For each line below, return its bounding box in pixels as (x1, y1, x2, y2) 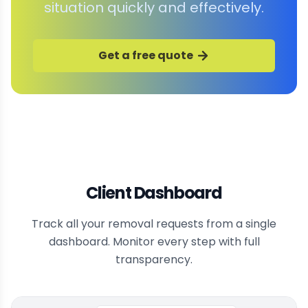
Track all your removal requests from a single (32, 216, 276, 232)
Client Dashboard (86, 181, 222, 205)
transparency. (115, 252, 192, 268)
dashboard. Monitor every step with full (48, 234, 260, 250)
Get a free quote (98, 47, 193, 64)
